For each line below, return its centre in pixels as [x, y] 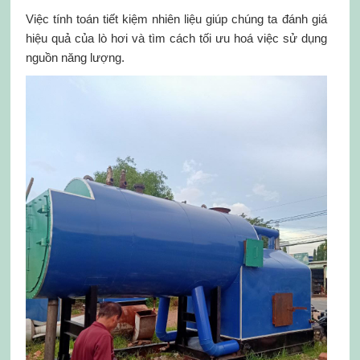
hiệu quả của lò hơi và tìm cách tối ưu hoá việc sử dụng [176, 38]
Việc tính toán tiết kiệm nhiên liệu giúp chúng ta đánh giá [176, 19]
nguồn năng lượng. [75, 57]
